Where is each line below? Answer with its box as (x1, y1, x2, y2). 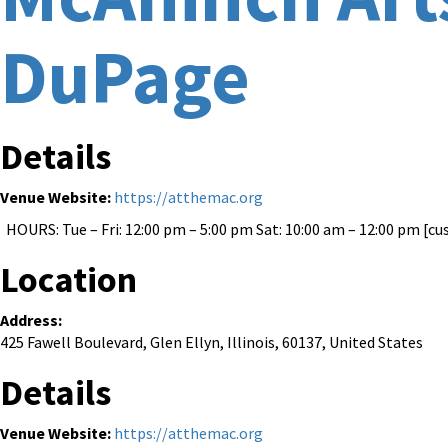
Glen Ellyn (150, 332, 220, 352)
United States (329, 332, 423, 352)
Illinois (227, 332, 275, 352)
